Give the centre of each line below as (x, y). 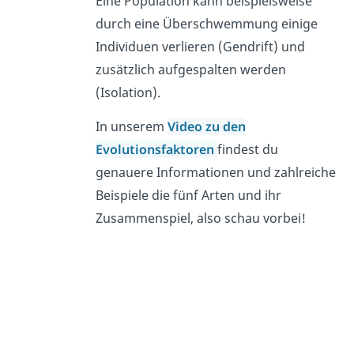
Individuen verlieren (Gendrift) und (201, 46)
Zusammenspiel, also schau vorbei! (201, 218)
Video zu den (207, 126)
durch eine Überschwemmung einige (207, 23)
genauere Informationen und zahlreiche (216, 172)
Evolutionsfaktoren (157, 149)
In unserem (132, 126)
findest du (248, 149)
